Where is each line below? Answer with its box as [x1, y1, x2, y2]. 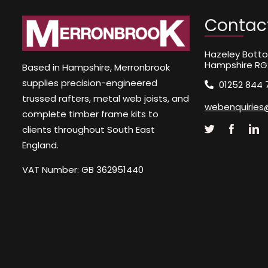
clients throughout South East [22, 123, 156, 136]
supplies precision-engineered [22, 77, 158, 90]
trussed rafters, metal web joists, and [22, 92, 190, 105]
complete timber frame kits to [22, 108, 159, 121]
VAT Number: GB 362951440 [22, 163, 144, 176]
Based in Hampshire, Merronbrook [22, 61, 170, 74]
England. [22, 139, 59, 152]
